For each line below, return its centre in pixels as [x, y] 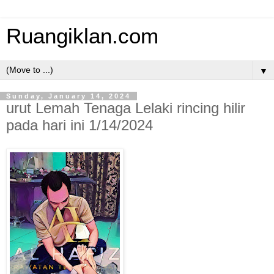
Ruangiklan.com [82, 36]
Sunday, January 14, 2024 [68, 96]
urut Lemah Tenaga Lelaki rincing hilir [126, 108]
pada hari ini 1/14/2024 [80, 125]
